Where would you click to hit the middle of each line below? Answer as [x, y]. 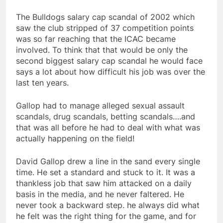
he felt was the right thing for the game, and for [106, 216]
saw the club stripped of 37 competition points [105, 28]
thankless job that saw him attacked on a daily [104, 183]
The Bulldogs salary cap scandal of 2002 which [105, 17]
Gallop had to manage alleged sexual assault [100, 106]
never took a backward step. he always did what [108, 205]
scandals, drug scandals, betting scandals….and [106, 117]
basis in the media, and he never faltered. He [100, 194]
